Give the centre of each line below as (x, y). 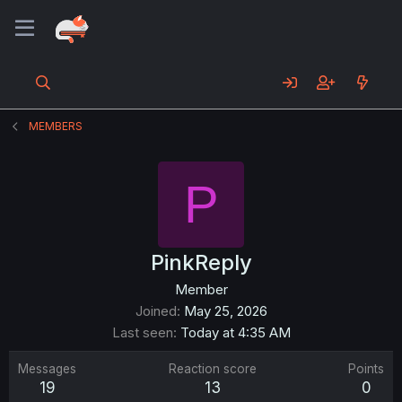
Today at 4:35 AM (235, 332)
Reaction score (212, 369)
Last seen (142, 332)
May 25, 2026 (225, 311)
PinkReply (201, 262)
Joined (156, 311)
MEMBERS (56, 126)
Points (366, 369)
